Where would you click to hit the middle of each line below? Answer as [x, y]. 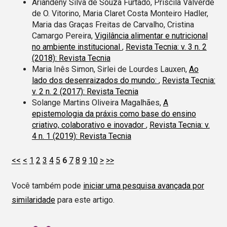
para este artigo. [85, 200]
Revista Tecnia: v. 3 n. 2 [166, 47]
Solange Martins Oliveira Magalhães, [97, 102]
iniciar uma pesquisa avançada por [143, 186]
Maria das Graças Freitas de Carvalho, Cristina [113, 24]
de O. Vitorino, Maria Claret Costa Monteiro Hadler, [120, 13]
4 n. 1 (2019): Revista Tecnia [81, 136]
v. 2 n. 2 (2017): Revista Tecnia [85, 91]
